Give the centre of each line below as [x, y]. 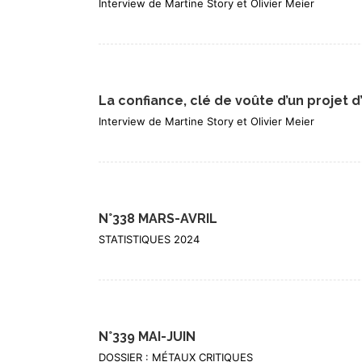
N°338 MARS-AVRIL [158, 219]
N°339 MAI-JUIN [147, 337]
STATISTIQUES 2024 [149, 240]
